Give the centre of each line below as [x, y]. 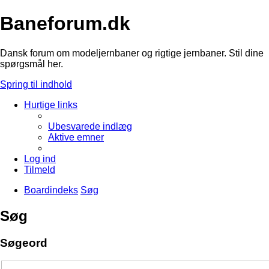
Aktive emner [76, 137]
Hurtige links [51, 104]
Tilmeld [40, 169]
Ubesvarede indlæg [90, 126]
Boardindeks [51, 190]
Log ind [40, 159]
